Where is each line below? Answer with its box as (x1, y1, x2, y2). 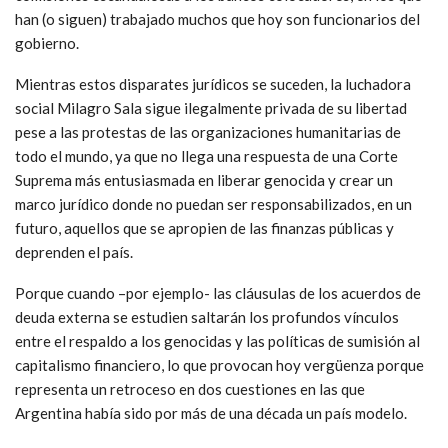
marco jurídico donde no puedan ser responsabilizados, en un (15, 194, 412, 213)
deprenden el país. (15, 242, 133, 261)
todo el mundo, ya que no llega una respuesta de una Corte (15, 146, 398, 165)
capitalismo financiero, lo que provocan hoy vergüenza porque (15, 355, 424, 374)
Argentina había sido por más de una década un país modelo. (15, 403, 407, 422)
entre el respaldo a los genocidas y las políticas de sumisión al (15, 331, 420, 350)
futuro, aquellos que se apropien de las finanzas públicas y (15, 218, 394, 237)
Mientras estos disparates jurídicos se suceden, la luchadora (15, 74, 411, 93)
